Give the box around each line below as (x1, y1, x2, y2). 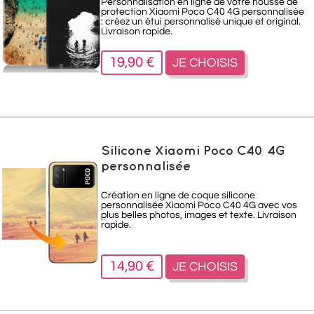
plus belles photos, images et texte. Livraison (101, 210, 296, 220)
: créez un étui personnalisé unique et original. (101, 17, 301, 27)
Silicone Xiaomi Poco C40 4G (101, 143, 285, 157)
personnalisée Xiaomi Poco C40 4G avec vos (101, 200, 297, 210)
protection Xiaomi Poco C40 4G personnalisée (101, 7, 304, 17)
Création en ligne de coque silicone (101, 191, 255, 200)
